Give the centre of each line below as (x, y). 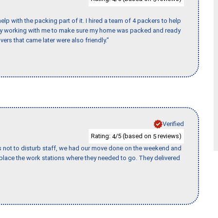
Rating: (101, 136)
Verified (173, 124)
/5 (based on (134, 136)
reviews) (169, 136)
